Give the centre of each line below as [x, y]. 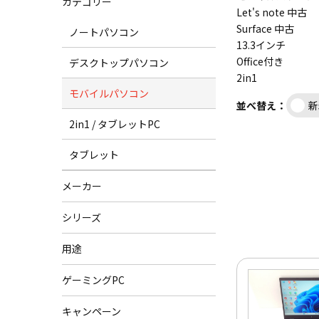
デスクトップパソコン [119, 63]
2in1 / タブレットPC [115, 124]
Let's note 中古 [272, 12]
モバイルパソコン [109, 93]
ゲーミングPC [93, 280]
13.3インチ [261, 45]
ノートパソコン [104, 32]
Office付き [260, 61]
